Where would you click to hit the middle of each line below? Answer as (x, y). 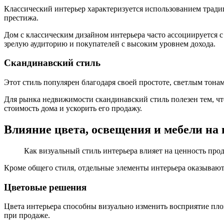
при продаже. (27, 215)
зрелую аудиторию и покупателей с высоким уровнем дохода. (110, 43)
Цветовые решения (45, 187)
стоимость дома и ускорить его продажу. (73, 108)
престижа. (21, 17)
